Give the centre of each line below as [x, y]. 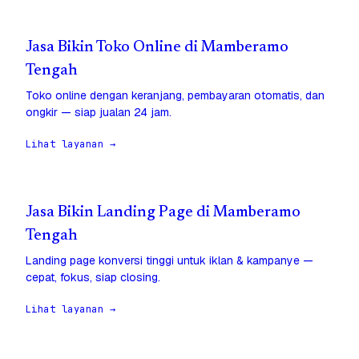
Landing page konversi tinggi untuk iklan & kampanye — [169, 261]
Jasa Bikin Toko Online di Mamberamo [157, 48]
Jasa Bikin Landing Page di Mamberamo [163, 213]
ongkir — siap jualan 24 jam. [99, 113]
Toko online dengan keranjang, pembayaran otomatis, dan [175, 96]
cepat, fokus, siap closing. [93, 278]
